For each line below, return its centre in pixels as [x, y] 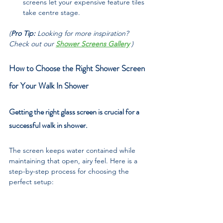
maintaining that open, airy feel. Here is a [74, 161]
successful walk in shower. [49, 125]
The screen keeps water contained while [73, 150]
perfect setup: [31, 181]
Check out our [32, 44]
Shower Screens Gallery [93, 44]
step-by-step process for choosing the [70, 171]
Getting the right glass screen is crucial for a [75, 111]
